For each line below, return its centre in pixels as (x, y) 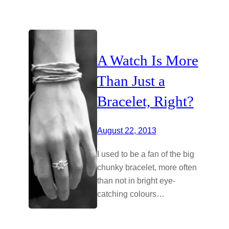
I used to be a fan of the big (145, 154)
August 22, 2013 (127, 131)
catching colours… (131, 194)
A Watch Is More (147, 61)
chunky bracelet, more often (147, 167)
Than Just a (131, 81)
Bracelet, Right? (145, 101)
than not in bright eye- (136, 181)
